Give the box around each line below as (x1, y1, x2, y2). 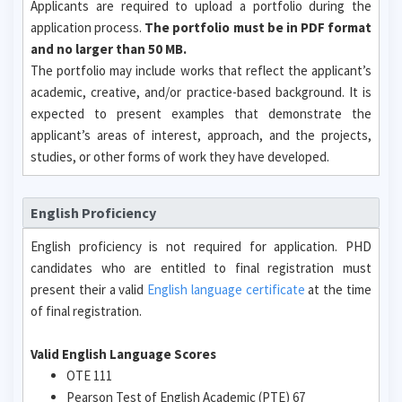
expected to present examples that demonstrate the (31, 105, 371, 122)
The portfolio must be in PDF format (144, 19, 371, 36)
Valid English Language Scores (31, 345, 216, 363)
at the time (304, 280, 372, 298)
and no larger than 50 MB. (31, 40, 187, 57)
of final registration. (31, 301, 142, 319)
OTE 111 (66, 366, 112, 384)
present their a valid (31, 280, 148, 298)
